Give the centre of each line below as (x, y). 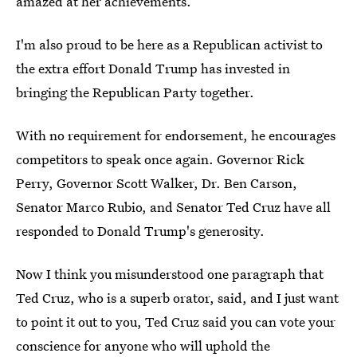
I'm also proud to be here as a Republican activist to (169, 45)
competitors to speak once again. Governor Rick (160, 159)
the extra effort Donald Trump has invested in (153, 69)
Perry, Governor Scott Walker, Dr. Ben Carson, (157, 183)
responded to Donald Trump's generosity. (140, 231)
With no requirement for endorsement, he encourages (176, 135)
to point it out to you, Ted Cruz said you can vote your (176, 322)
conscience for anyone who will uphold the (143, 346)
